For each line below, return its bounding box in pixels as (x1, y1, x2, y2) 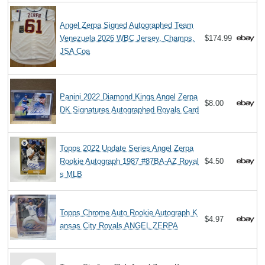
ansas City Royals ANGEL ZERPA (60, 221, 179, 230)
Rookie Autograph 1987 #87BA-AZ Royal (60, 156, 199, 166)
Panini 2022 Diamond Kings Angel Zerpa (60, 92, 198, 101)
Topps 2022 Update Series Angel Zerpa (60, 143, 194, 153)
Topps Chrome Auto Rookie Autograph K (60, 208, 198, 217)
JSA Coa (60, 46, 91, 56)
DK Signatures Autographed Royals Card (60, 105, 199, 114)
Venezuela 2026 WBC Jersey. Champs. (60, 33, 195, 43)
